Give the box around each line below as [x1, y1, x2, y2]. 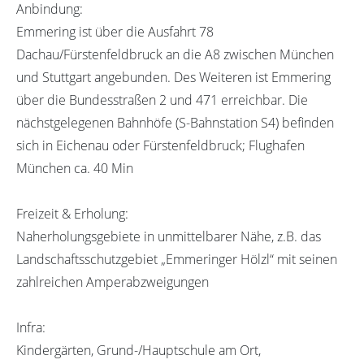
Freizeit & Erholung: [16, 204, 128, 223]
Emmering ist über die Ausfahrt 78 [16, 22, 214, 41]
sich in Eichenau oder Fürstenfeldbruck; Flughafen [16, 136, 305, 154]
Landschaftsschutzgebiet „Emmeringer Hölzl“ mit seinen [16, 249, 337, 268]
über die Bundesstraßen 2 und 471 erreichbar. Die [16, 90, 308, 109]
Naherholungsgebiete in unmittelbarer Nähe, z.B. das [16, 227, 321, 245]
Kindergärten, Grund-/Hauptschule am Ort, [16, 340, 261, 359]
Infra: [16, 318, 45, 336]
